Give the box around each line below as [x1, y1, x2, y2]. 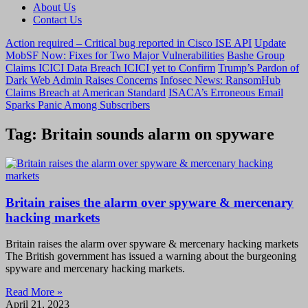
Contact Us [33, 14, 82, 25]
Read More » [5, 286, 63, 298]
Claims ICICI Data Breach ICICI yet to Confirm [5, 62, 215, 74]
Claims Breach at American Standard [5, 87, 166, 98]
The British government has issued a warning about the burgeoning [5, 250, 296, 263]
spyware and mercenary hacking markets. [5, 263, 185, 275]
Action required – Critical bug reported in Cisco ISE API [5, 37, 252, 49]
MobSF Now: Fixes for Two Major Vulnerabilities [5, 49, 224, 61]
